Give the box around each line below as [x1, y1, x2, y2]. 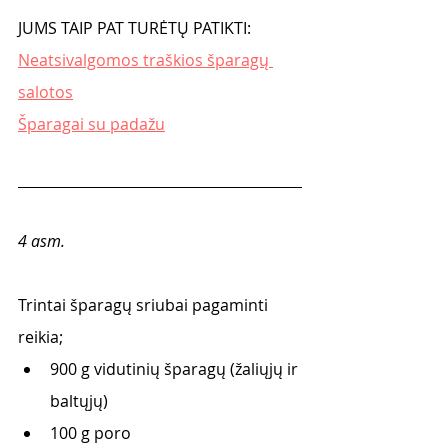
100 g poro [50, 422, 131, 444]
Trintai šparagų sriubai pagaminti [18, 294, 272, 316]
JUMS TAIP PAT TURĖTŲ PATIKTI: [18, 17, 251, 39]
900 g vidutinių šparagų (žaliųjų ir [50, 358, 302, 380]
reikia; [18, 326, 63, 348]
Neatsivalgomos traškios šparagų [18, 49, 273, 71]
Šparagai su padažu [18, 113, 165, 135]
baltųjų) [50, 390, 108, 412]
